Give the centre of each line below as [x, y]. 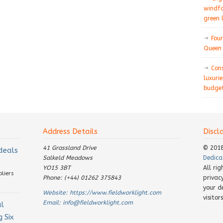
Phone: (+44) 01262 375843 [82, 178]
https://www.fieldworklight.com [115, 193]
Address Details [70, 132]
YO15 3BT [57, 168]
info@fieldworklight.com [98, 203]
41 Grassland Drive [70, 148]
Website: [56, 193]
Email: [53, 203]
